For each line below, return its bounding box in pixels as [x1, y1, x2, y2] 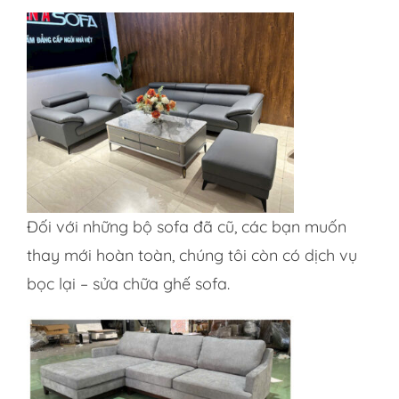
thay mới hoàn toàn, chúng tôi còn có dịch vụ [26, 245, 357, 265]
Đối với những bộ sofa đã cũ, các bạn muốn [26, 216, 346, 237]
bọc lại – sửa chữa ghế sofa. [26, 273, 230, 294]
